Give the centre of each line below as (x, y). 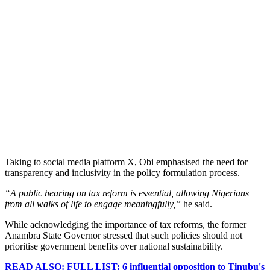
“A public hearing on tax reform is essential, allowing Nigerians (127, 193)
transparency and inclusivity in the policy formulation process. (122, 172)
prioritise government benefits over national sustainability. (114, 246)
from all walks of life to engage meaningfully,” (93, 204)
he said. (196, 204)
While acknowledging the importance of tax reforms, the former (126, 224)
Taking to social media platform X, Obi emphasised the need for (126, 162)
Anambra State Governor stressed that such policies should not (124, 235)
